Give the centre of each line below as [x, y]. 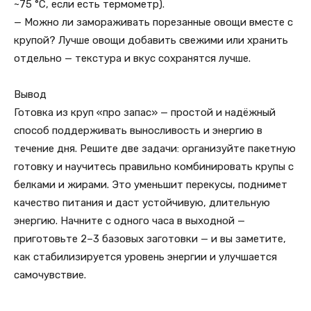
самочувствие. [50, 275]
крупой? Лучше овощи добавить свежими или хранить [151, 40]
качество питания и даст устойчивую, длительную [142, 203]
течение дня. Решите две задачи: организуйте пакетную [155, 149]
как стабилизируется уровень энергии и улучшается [145, 257]
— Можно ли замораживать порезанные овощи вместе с [153, 22]
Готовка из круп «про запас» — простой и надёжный [145, 112]
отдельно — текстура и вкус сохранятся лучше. [132, 58]
